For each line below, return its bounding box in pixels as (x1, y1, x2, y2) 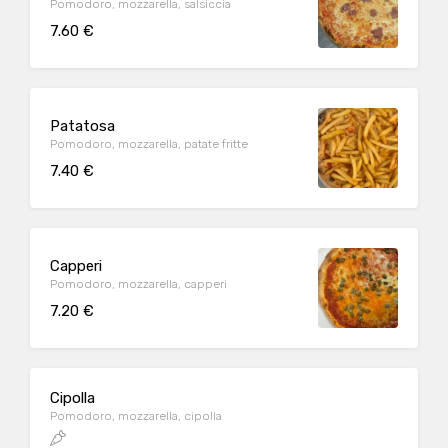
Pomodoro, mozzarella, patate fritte (50, 136, 248, 151)
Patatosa (50, 116, 115, 135)
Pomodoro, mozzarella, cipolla (50, 409, 222, 423)
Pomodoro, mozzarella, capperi (50, 276, 227, 291)
